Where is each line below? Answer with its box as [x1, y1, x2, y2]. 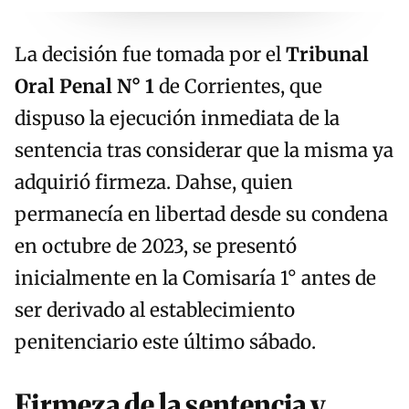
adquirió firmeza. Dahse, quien [15, 171, 293, 195]
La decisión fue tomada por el [15, 43, 286, 68]
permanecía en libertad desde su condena [15, 203, 388, 227]
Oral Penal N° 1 [15, 75, 154, 100]
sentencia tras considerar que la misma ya [15, 139, 393, 163]
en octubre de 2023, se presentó [15, 235, 297, 259]
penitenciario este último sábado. [15, 330, 316, 355]
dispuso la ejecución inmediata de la [15, 107, 340, 131]
